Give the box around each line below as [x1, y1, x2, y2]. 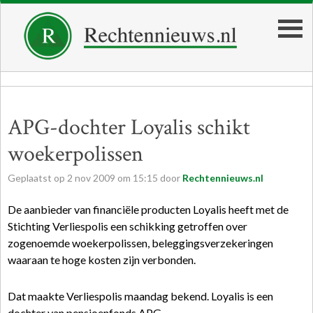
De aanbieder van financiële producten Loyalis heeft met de [8, 203, 289, 216]
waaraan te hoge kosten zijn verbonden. [8, 253, 196, 266]
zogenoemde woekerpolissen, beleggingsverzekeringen [8, 236, 273, 249]
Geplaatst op [8, 172, 67, 184]
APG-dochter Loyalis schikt [8, 113, 250, 142]
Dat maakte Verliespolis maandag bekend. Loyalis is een [8, 289, 273, 303]
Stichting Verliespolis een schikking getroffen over [8, 219, 247, 233]
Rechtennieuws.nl [182, 172, 263, 184]
